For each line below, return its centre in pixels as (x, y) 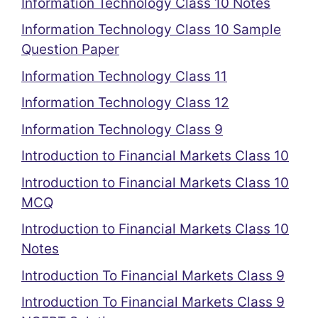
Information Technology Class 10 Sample (151, 29)
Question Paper (70, 49)
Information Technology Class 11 (124, 76)
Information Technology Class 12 (125, 103)
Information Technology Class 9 (122, 129)
